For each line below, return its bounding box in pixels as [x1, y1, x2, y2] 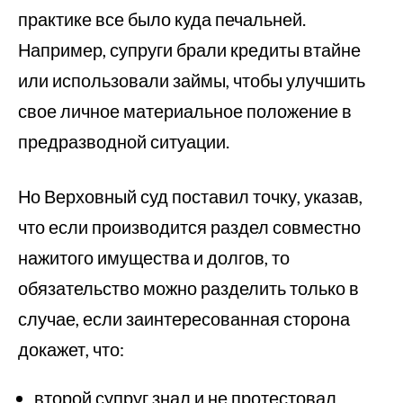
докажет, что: [18, 338, 124, 360]
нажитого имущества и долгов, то [18, 246, 290, 268]
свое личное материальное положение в [18, 100, 352, 121]
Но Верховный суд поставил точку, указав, [18, 185, 363, 207]
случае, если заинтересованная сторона [18, 308, 350, 329]
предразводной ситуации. [18, 130, 229, 152]
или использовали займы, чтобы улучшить [18, 69, 365, 91]
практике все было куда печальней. [18, 8, 306, 30]
